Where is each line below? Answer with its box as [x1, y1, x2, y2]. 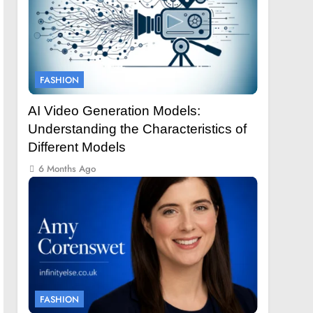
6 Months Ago [38, 161, 96, 175]
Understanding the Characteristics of [28, 121, 247, 136]
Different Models [28, 139, 126, 154]
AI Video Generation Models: [28, 103, 201, 118]
